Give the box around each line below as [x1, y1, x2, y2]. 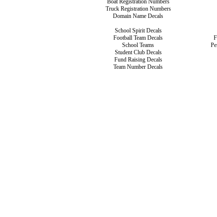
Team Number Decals [113, 63, 163, 70]
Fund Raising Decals [114, 56, 162, 63]
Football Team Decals [113, 34, 163, 41]
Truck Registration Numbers [105, 5, 171, 12]
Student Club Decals [114, 49, 162, 56]
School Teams [122, 42, 154, 48]
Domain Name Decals [113, 13, 163, 19]
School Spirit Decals [114, 27, 162, 34]
